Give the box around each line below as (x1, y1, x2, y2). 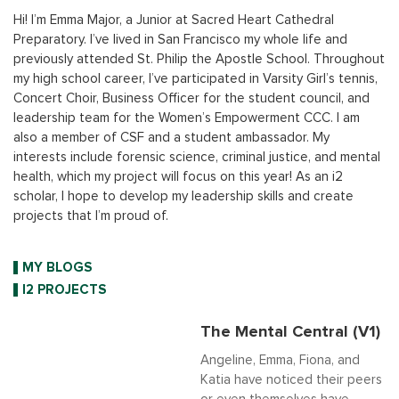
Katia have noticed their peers (200, 373, 382, 387)
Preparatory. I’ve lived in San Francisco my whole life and (13, 33, 347, 46)
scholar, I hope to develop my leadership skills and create (13, 190, 354, 203)
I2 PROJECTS (22, 283, 106, 297)
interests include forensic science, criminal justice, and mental (13, 151, 380, 164)
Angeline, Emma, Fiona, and (200, 354, 360, 367)
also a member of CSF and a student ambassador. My (13, 131, 330, 144)
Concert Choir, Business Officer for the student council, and (13, 92, 370, 105)
